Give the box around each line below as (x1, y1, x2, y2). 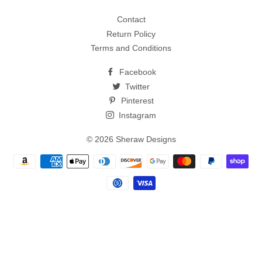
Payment (131, 155, 164, 165)
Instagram (116, 110, 156, 120)
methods (131, 167, 163, 177)
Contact (116, 15, 146, 24)
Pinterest (119, 96, 154, 105)
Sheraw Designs (115, 134, 176, 144)
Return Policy (106, 29, 156, 39)
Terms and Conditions (91, 43, 171, 53)
